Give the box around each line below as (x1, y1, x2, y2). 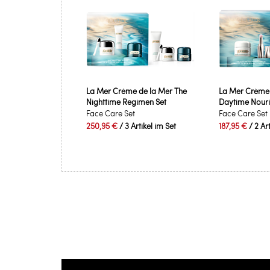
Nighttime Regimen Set (86, 96, 166, 107)
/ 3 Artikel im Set (119, 121, 176, 131)
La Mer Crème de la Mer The (86, 86, 187, 96)
